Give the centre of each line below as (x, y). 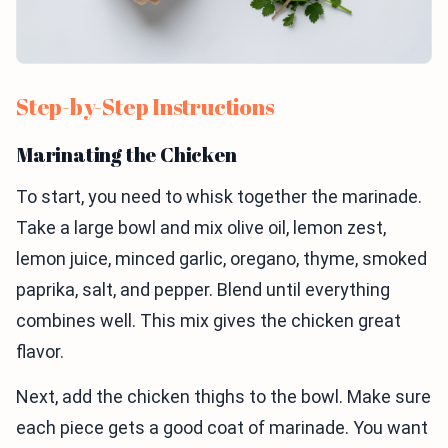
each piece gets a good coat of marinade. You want (222, 427)
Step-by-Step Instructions (145, 106)
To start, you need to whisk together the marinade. (219, 196)
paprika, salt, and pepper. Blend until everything (203, 289)
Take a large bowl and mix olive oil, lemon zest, (201, 227)
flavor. (40, 351)
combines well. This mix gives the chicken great (208, 320)
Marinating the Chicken (126, 154)
